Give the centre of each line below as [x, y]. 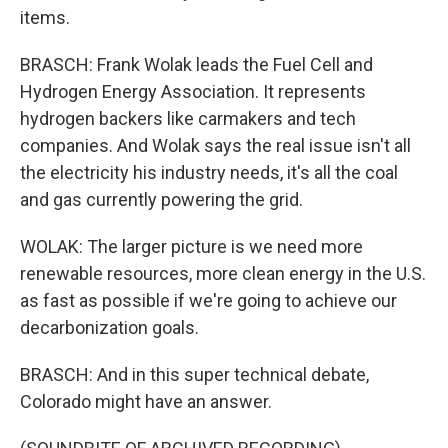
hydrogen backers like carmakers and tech [188, 119]
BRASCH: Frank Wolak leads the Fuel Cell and [196, 65]
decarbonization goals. [109, 328]
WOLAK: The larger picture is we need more [191, 247]
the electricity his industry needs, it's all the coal [209, 173]
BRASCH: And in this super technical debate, [194, 375]
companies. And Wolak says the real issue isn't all [215, 146]
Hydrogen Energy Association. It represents [193, 92]
